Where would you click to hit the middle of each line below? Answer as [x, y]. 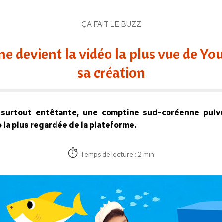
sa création [111, 73]
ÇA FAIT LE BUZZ [111, 25]
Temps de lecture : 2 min [117, 154]
